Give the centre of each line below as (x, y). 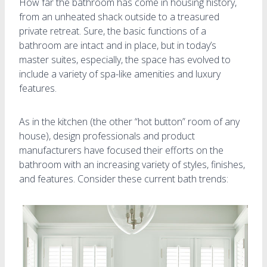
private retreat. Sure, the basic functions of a (113, 31)
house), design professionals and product (107, 136)
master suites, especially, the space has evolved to (125, 59)
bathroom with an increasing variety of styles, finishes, (132, 164)
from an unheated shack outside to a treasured (119, 16)
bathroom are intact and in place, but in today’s (118, 45)
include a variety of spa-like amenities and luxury (120, 74)
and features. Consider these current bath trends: (124, 178)
